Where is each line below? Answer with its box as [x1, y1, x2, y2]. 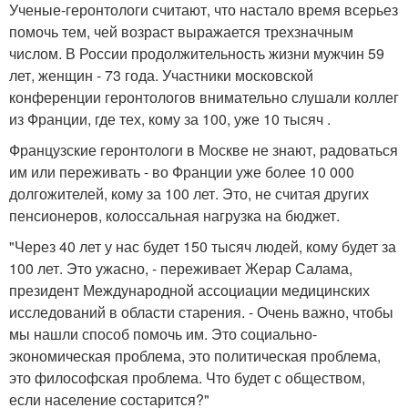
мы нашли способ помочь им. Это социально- [9, 323, 317, 344]
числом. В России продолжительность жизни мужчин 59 [9, 43, 384, 64]
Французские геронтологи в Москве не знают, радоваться [9, 139, 398, 160]
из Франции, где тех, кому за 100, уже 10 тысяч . [9, 108, 331, 129]
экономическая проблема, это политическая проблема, [9, 345, 381, 366]
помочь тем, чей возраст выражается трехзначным [9, 21, 353, 42]
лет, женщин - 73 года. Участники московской [9, 65, 313, 86]
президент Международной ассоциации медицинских [9, 280, 370, 301]
